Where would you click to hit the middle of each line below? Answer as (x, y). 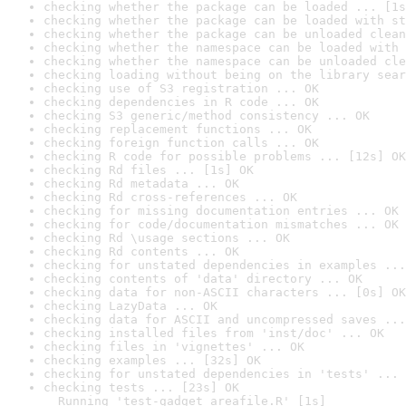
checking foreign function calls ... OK (181, 143)
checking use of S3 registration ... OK (181, 88)
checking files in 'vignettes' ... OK (174, 347)
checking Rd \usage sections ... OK (167, 238)
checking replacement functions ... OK (178, 129)
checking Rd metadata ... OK (141, 184)
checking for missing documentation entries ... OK (221, 211)
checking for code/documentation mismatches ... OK (221, 224)
